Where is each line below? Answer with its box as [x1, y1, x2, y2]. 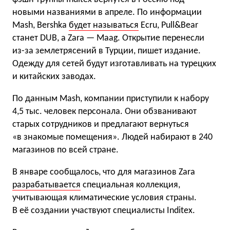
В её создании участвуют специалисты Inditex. [12, 206, 195, 216]
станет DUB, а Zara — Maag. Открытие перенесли [12, 33, 204, 43]
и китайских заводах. [12, 72, 96, 82]
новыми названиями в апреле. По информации [12, 8, 202, 17]
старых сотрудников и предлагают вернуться [12, 120, 189, 129]
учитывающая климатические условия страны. [12, 193, 197, 203]
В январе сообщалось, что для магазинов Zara [12, 167, 195, 177]
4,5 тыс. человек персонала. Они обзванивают [12, 107, 197, 117]
